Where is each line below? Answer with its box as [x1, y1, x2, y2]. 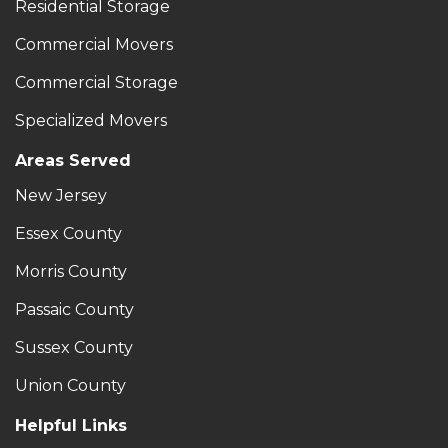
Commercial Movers [15, 35, 173, 55]
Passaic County [15, 300, 134, 320]
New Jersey [15, 186, 107, 206]
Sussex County [15, 338, 133, 358]
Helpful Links [15, 416, 127, 436]
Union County [15, 376, 126, 396]
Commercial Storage [15, 73, 178, 93]
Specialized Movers [15, 111, 167, 131]
